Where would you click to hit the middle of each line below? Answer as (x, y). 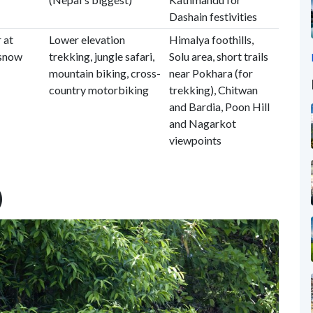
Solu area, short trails (218, 56)
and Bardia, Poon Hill (219, 107)
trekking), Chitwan (213, 90)
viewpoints (195, 140)
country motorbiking (99, 90)
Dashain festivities (213, 16)
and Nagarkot (202, 123)
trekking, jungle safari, (101, 56)
